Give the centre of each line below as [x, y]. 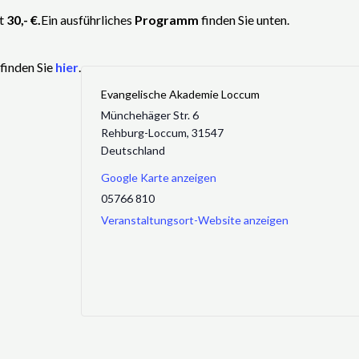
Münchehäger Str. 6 [150, 115]
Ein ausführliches [88, 20]
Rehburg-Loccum [144, 133]
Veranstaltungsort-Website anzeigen [195, 220]
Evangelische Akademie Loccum [180, 94]
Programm [168, 20]
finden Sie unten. [245, 20]
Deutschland [133, 150]
